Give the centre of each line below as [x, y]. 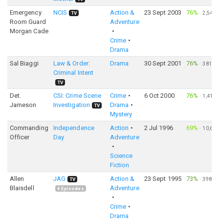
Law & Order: [71, 63]
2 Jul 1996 [158, 128]
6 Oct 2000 [159, 96]
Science [121, 156]
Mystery [121, 114]
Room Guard [28, 22]
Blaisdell [22, 188]
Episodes [72, 188]
